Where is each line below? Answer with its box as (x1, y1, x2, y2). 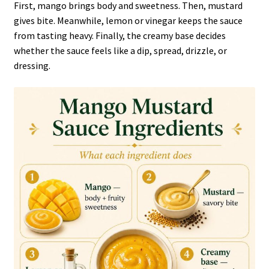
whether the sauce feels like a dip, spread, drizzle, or (13, 44, 227, 57)
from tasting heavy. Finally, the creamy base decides (13, 29, 226, 42)
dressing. (13, 59, 50, 72)
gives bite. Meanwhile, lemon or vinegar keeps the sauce (13, 14, 243, 27)
